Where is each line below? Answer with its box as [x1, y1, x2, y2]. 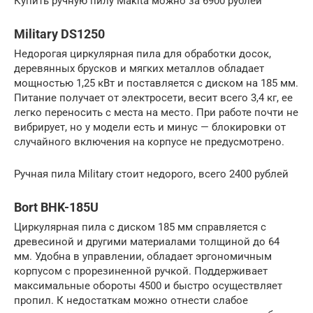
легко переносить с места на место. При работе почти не [14, 106, 298, 119]
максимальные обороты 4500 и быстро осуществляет [14, 279, 282, 293]
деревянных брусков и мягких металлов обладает [14, 62, 264, 75]
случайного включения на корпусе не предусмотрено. [14, 136, 284, 149]
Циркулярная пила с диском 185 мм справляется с [14, 221, 266, 234]
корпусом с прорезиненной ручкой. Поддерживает [14, 265, 268, 278]
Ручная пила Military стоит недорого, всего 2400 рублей [14, 168, 289, 181]
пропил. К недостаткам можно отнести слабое [14, 294, 248, 307]
